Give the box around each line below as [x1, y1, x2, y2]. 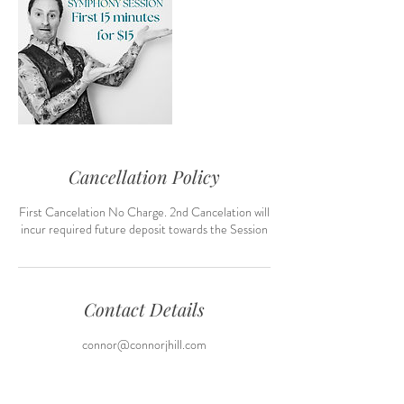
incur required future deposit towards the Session [21, 220, 268, 238]
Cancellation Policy [69, 164, 220, 188]
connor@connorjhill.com [82, 335, 207, 353]
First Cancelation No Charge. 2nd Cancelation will [19, 203, 270, 221]
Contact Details [84, 297, 205, 321]
